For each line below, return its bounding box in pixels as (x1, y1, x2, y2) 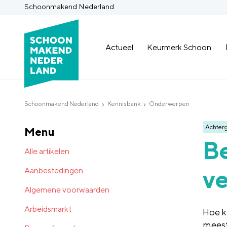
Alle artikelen (24, 146, 69, 156)
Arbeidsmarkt (24, 204, 71, 214)
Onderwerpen (149, 100, 190, 108)
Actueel (105, 42, 134, 52)
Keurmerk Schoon (147, 42, 212, 52)
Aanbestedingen (24, 165, 83, 175)
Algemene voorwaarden (24, 184, 109, 195)
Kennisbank (107, 100, 141, 108)
